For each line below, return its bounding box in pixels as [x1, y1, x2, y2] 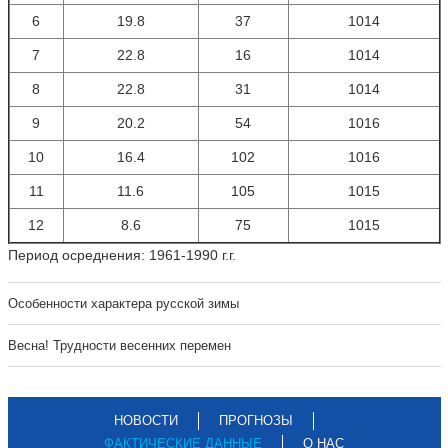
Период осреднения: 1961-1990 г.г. [7, 247, 236, 263]
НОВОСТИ [114, 413, 178, 428]
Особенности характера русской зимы [7, 296, 239, 311]
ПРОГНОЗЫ [219, 413, 293, 428]
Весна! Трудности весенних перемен [7, 338, 231, 353]
